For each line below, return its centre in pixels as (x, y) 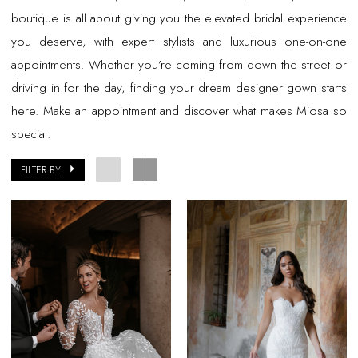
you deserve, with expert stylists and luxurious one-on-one (179, 42)
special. (31, 134)
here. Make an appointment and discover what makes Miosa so (179, 111)
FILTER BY (41, 169)
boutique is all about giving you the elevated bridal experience (179, 18)
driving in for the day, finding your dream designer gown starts (179, 88)
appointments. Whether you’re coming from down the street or (179, 65)
